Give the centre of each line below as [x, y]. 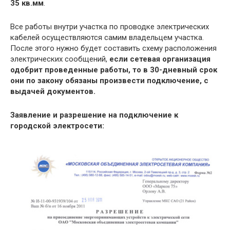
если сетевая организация [160, 59]
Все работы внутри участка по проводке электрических [110, 27]
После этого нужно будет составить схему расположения [113, 49]
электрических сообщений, [60, 59]
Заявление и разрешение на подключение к [94, 115]
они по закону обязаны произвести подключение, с [109, 81]
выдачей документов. [53, 92]
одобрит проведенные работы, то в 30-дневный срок [114, 70]
